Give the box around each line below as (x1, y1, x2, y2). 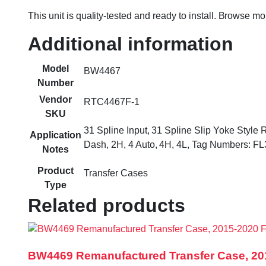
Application (30, 130, 81, 141)
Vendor (39, 94, 72, 105)
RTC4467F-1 (84, 97, 140, 107)
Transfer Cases (84, 168, 148, 179)
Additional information (28, 33, 233, 55)
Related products (28, 195, 185, 217)
